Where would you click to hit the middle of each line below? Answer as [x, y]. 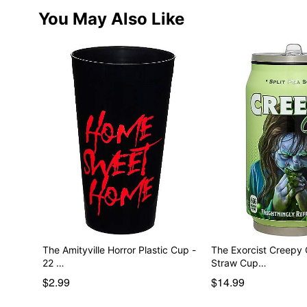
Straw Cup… [239, 262]
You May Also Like [111, 19]
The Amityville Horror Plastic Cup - [119, 249]
